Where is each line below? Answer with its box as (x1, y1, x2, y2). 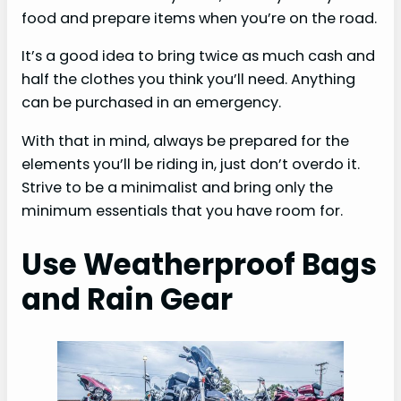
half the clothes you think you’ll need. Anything (21, 69, 355, 90)
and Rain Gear (21, 278, 233, 320)
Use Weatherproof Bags (21, 243, 377, 285)
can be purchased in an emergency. (21, 92, 281, 114)
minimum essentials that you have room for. (21, 200, 343, 221)
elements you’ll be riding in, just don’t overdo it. (21, 153, 360, 175)
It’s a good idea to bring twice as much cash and (21, 46, 375, 67)
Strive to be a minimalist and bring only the (21, 176, 333, 198)
